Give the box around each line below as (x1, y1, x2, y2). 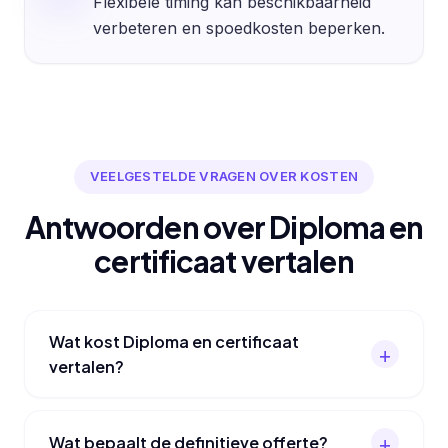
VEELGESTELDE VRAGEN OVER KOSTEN (89, 168, 359, 185)
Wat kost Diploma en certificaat (49, 330, 299, 352)
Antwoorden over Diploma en (24, 207, 424, 246)
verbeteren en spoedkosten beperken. (92, 18, 385, 39)
